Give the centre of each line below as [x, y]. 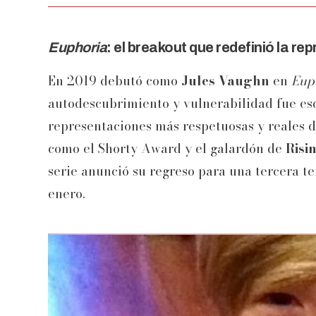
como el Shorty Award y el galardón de [167, 148]
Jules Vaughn [225, 80]
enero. [67, 193]
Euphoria [77, 47]
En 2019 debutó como [115, 80]
